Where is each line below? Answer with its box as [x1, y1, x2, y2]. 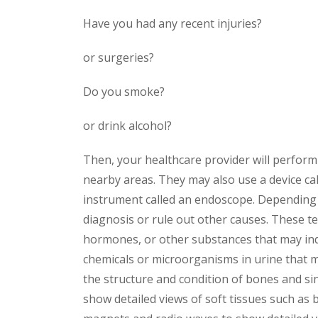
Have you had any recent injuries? [83, 16, 262, 31]
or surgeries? [83, 50, 154, 65]
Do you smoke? [83, 84, 165, 99]
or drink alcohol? [83, 118, 172, 133]
